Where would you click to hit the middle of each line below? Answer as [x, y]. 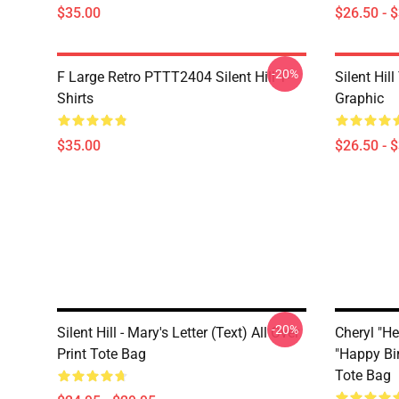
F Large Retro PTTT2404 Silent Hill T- [173, 77]
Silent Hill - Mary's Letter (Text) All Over [178, 333]
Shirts [75, 98]
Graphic [359, 98]
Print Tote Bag [102, 354]
